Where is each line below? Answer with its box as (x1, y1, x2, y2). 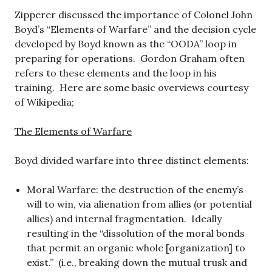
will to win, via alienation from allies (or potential (27, 198, 252, 211)
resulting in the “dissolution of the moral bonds (27, 227, 245, 240)
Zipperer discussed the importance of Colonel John (15, 8, 253, 21)
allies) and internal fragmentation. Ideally (27, 212, 222, 225)
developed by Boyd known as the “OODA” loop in (15, 38, 237, 50)
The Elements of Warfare (15, 125, 132, 138)
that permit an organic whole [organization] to (27, 242, 245, 254)
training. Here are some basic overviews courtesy (15, 81, 248, 94)
